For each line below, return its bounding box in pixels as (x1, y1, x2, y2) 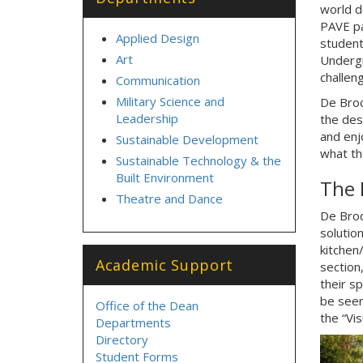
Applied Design (116, 30, 199, 46)
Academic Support (96, 255, 234, 275)
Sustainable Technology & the (116, 152, 281, 169)
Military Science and (116, 93, 224, 109)
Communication (116, 72, 200, 88)
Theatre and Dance (116, 190, 223, 207)
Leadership (116, 110, 178, 126)
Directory (96, 331, 148, 348)
